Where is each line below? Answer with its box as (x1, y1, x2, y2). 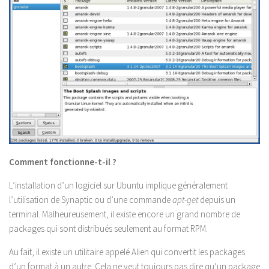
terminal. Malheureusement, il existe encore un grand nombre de (9, 208, 240, 220)
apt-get (172, 193, 198, 205)
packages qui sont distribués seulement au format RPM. (9, 222, 208, 234)
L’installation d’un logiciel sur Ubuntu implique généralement (9, 179, 228, 191)
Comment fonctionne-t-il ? (9, 156, 116, 168)
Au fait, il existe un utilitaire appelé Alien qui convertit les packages (9, 246, 245, 258)
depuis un (198, 193, 235, 205)
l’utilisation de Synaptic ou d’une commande (9, 193, 172, 205)
